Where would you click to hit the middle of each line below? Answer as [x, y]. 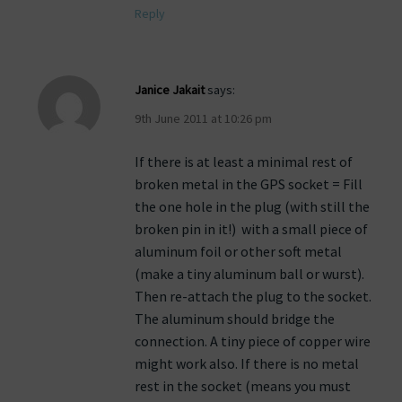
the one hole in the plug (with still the [252, 207]
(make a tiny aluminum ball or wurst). [249, 274]
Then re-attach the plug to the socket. [253, 297]
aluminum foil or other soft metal [238, 252]
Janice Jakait [170, 90]
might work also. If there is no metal [247, 364]
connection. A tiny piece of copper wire [253, 341]
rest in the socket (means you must [243, 386]
